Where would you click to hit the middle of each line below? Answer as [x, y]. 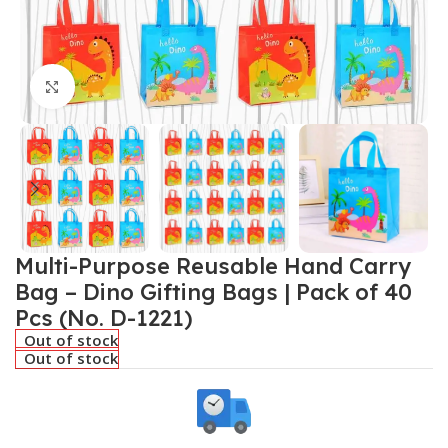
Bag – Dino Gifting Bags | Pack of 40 [213, 292]
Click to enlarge [128, 86]
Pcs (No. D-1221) [104, 318]
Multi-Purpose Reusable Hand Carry [213, 266]
